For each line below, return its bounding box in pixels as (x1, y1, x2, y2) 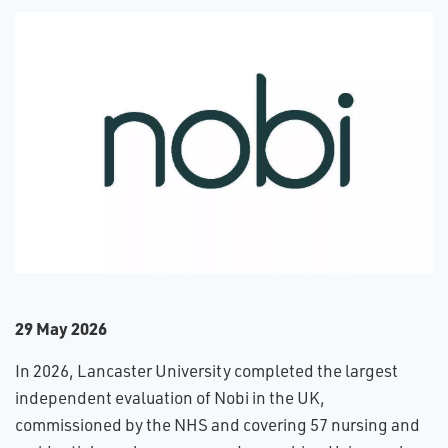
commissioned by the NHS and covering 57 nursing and (15, 414, 420, 435)
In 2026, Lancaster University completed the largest (15, 360, 398, 381)
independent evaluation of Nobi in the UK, (15, 387, 325, 408)
